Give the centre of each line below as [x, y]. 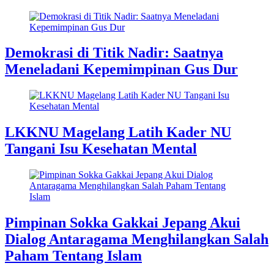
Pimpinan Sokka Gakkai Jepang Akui [123, 223]
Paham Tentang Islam [73, 256]
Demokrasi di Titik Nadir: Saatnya [114, 53]
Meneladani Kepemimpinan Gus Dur [121, 69]
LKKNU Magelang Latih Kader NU [118, 132]
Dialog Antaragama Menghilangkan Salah [137, 239]
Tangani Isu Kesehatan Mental [101, 149]
